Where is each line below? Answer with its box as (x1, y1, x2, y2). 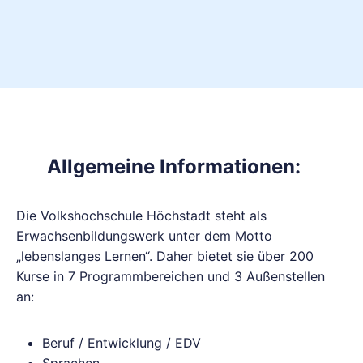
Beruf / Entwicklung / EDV (42, 335, 201, 351)
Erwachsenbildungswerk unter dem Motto (16, 228, 272, 244)
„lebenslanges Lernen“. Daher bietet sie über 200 (16, 248, 314, 264)
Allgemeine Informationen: (46, 155, 301, 178)
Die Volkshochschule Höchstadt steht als (16, 207, 267, 224)
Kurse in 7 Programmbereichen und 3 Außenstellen (16, 268, 325, 284)
